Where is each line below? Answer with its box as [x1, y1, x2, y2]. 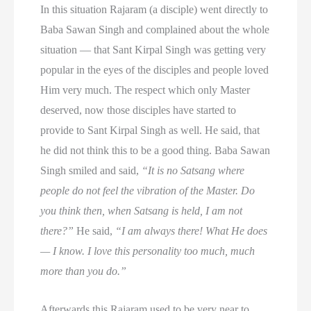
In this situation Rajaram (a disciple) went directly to [40, 3, 269, 15]
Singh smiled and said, [40, 164, 142, 176]
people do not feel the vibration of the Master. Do [40, 184, 255, 196]
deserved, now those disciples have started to [40, 103, 237, 116]
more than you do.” [40, 264, 127, 277]
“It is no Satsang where [142, 164, 245, 176]
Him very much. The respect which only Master [40, 83, 251, 96]
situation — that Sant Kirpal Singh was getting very [40, 43, 267, 56]
